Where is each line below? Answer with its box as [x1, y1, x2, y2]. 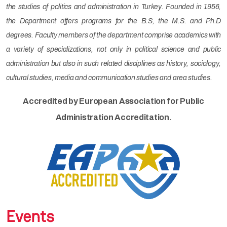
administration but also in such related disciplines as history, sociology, [6, 60, 221, 68]
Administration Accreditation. [55, 113, 172, 122]
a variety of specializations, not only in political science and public [6, 46, 221, 54]
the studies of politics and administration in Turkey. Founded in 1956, [6, 3, 221, 11]
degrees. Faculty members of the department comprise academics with [6, 31, 221, 40]
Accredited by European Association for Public [23, 97, 204, 106]
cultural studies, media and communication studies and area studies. [6, 74, 212, 82]
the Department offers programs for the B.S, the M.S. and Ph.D [6, 17, 221, 25]
